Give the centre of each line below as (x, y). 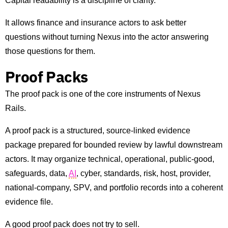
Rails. (16, 108)
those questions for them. (50, 51)
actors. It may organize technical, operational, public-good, (110, 159)
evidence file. (29, 202)
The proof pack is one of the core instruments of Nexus (103, 94)
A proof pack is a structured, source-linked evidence (98, 131)
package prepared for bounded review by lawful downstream (114, 145)
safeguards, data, (37, 174)
